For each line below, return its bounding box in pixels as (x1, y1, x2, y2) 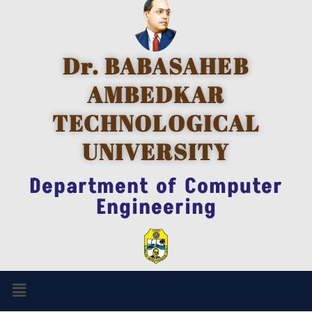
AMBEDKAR (86, 79, 226, 109)
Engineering (95, 192, 217, 222)
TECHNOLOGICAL (52, 107, 260, 138)
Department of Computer (29, 171, 283, 201)
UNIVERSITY (81, 136, 230, 166)
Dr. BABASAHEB (63, 50, 249, 81)
